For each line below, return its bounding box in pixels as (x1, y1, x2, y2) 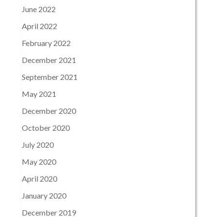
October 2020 (21, 123, 70, 133)
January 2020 (21, 191, 66, 201)
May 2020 (21, 157, 56, 167)
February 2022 (21, 38, 71, 48)
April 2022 (21, 21, 57, 31)
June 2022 (21, 4, 56, 14)
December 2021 (21, 55, 76, 65)
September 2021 (21, 72, 77, 82)
